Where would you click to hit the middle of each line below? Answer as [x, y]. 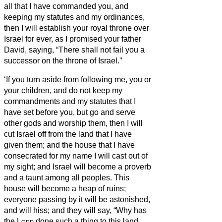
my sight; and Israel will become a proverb [78, 166]
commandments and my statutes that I [70, 101]
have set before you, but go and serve [70, 112]
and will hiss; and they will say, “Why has [75, 210]
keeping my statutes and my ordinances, [74, 17]
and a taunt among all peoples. [59, 177]
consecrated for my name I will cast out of [76, 156]
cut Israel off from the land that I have [68, 134]
